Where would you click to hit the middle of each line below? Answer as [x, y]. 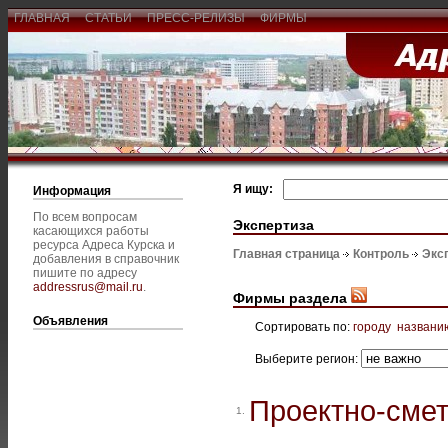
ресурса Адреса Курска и [104, 245]
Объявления [70, 321]
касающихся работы [91, 231]
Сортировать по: [304, 326]
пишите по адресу [85, 273]
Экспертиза [273, 224]
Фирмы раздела [292, 297]
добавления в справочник [106, 259]
